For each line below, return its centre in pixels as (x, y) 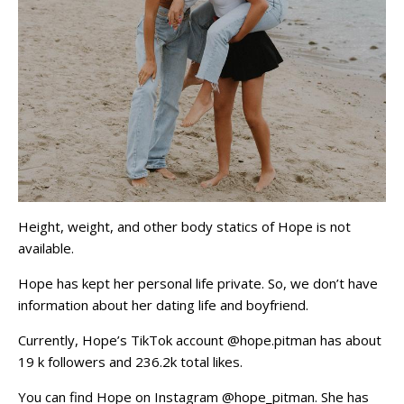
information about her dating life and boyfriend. (163, 305)
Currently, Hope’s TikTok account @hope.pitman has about (200, 340)
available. (46, 248)
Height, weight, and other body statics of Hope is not (184, 226)
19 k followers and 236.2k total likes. (130, 362)
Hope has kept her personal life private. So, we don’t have (198, 283)
